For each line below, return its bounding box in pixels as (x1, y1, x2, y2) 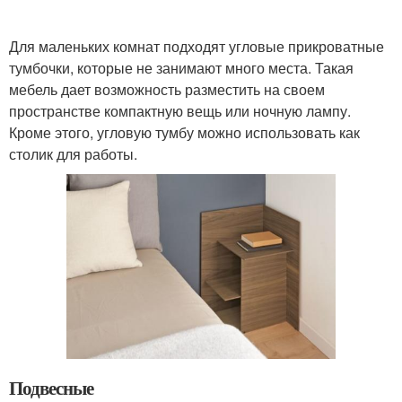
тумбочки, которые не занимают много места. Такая (9, 57, 354, 78)
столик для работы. (9, 143, 137, 164)
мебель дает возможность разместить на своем (9, 78, 325, 100)
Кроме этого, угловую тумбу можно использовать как (9, 121, 360, 143)
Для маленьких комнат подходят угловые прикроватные (9, 35, 384, 57)
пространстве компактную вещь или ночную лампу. (9, 100, 351, 121)
